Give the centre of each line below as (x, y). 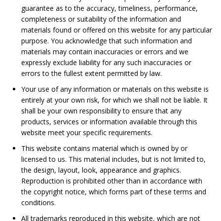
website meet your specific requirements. (87, 132)
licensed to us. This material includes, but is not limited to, (113, 159)
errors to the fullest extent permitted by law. (91, 73)
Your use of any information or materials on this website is (115, 89)
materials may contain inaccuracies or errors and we (105, 52)
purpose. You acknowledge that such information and (106, 41)
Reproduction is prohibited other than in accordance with (111, 181)
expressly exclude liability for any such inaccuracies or (106, 62)
